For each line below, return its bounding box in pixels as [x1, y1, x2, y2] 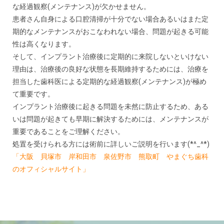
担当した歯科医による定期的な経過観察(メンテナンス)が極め [12, 77, 206, 85]
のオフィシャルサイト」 [12, 164, 89, 173]
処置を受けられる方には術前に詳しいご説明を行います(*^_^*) [12, 139, 209, 148]
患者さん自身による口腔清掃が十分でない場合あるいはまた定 [12, 14, 208, 23]
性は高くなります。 [12, 39, 75, 48]
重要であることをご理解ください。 [12, 127, 124, 135]
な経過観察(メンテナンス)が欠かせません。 [12, 2, 150, 10]
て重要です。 [12, 89, 54, 98]
